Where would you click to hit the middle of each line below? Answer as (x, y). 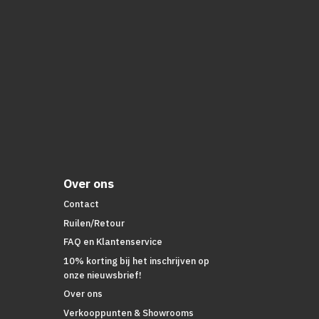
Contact (82, 204)
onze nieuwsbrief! (103, 275)
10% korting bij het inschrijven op (137, 261)
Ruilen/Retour (94, 223)
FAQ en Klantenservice (113, 242)
